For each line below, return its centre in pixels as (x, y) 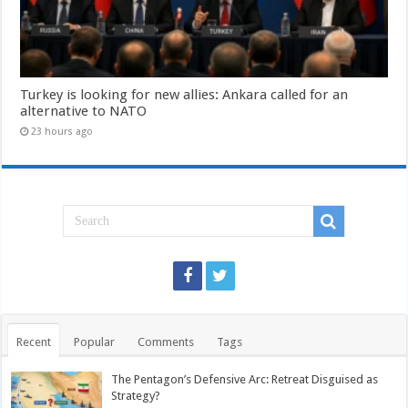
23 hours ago (62, 132)
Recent (34, 342)
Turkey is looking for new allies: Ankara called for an (184, 95)
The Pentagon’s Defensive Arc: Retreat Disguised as (245, 380)
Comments (166, 342)
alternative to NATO (84, 112)
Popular (95, 342)
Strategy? (136, 396)
